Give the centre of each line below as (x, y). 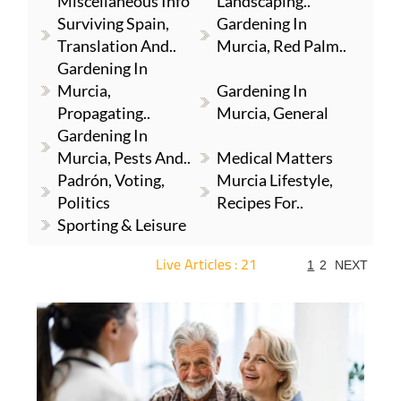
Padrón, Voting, (111, 180)
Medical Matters (275, 158)
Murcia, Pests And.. (124, 158)
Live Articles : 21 (207, 264)
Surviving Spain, (113, 23)
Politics (83, 202)
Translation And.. (116, 46)
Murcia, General (273, 113)
